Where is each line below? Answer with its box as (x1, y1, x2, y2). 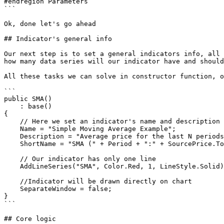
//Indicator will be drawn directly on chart (4, 177, 20, 185)
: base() (4, 102, 20, 110)
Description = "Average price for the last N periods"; (4, 132, 20, 140)
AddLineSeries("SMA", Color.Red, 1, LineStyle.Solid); (4, 162, 20, 170)
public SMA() (4, 95, 52, 102)
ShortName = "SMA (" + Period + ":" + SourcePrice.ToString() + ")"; (4, 140, 20, 147)
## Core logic (4, 215, 56, 222)
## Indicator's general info (4, 35, 112, 42)
